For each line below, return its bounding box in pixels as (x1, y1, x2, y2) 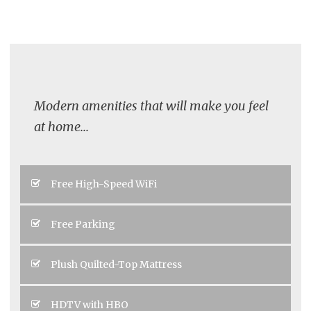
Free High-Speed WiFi (51, 177, 157, 190)
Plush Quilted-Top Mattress (51, 258, 182, 271)
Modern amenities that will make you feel (34, 97, 269, 114)
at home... (34, 118, 89, 135)
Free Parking (51, 217, 115, 230)
